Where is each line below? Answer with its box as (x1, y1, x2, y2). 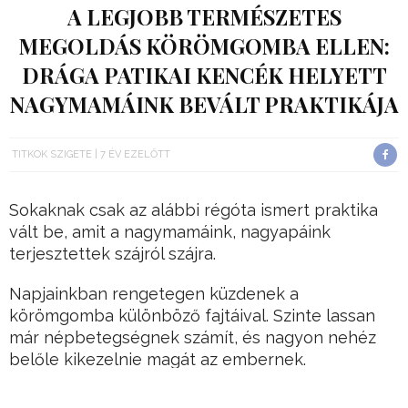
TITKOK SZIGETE (12, 148, 92, 160)
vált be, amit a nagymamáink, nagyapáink (9, 221, 331, 241)
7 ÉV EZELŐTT (100, 148, 170, 160)
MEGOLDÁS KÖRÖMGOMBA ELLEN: (18, 31, 390, 60)
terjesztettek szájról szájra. (9, 243, 216, 263)
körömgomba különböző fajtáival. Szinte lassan (9, 305, 375, 325)
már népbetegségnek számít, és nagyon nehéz (9, 327, 376, 347)
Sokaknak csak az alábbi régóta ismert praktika (9, 199, 378, 219)
